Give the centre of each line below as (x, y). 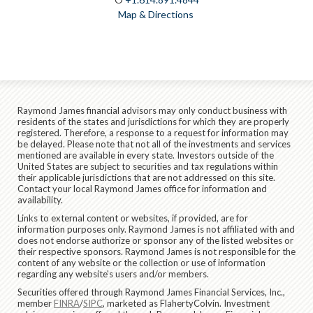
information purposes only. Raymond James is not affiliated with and (156, 229)
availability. (40, 199)
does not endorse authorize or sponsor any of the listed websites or (155, 240)
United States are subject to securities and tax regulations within (148, 166)
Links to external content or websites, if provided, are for (133, 218)
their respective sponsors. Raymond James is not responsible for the (156, 251)
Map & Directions (155, 14)
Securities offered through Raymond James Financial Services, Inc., (151, 292)
